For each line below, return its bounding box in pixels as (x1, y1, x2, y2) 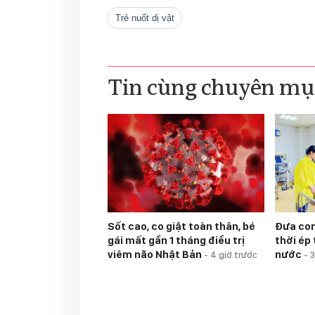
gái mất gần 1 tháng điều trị (108, 234, 245, 247)
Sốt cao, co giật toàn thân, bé (108, 220, 255, 233)
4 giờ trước (210, 250, 257, 261)
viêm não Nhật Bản (108, 248, 204, 262)
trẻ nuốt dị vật (121, 13, 174, 24)
